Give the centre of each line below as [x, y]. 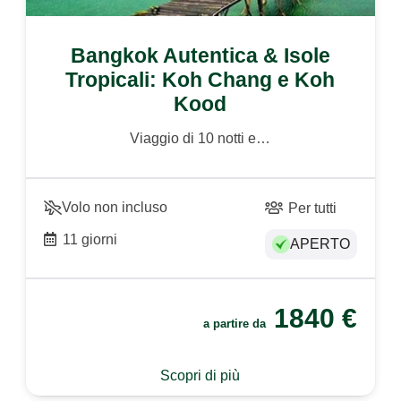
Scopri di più [200, 376]
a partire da [236, 324]
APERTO [320, 243]
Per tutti [313, 208]
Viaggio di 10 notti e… [200, 138]
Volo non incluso [115, 207]
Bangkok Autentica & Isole [200, 56]
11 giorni [90, 239]
